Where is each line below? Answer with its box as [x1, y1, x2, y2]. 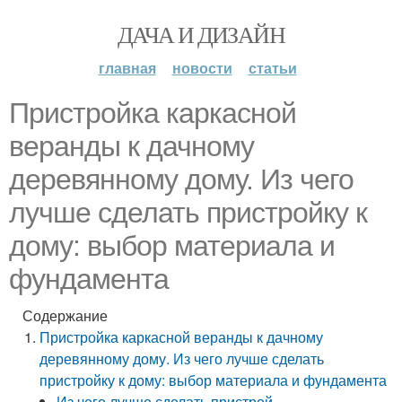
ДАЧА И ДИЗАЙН [117, 19, 285, 49]
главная [98, 57, 156, 78]
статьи [248, 57, 297, 78]
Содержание [22, 305, 108, 326]
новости [171, 57, 232, 78]
